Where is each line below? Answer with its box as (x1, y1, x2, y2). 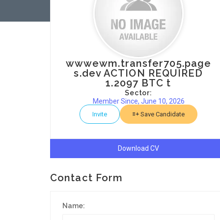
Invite (92, 110, 107, 118)
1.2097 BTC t (106, 77, 171, 89)
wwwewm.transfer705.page (65, 57, 212, 69)
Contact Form (50, 172, 123, 184)
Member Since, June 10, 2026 (92, 97, 185, 105)
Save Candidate (139, 110, 185, 118)
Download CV (118, 144, 159, 152)
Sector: (125, 89, 152, 97)
